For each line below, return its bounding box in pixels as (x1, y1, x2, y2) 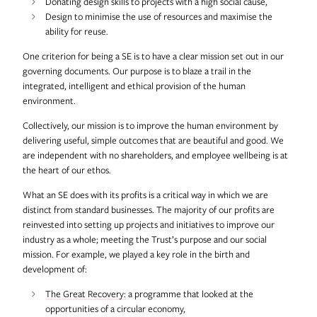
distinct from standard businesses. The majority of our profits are (22, 202, 275, 216)
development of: (22, 262, 87, 275)
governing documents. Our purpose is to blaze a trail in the (22, 64, 251, 77)
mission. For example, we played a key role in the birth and (22, 247, 250, 260)
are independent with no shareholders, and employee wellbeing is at (22, 148, 288, 161)
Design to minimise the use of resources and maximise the (45, 9, 272, 23)
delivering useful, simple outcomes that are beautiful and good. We (22, 133, 284, 146)
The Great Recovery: (45, 287, 126, 300)
